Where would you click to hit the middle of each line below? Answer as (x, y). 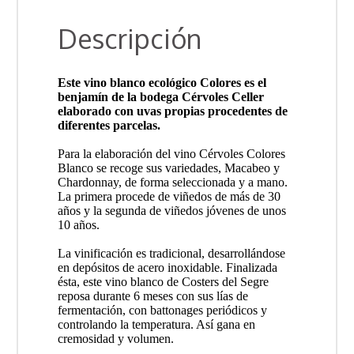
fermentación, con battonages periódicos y (162, 310)
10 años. (78, 224)
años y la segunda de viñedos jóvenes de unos (171, 210)
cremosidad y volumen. (115, 338)
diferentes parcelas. (109, 125)
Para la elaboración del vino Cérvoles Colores (171, 153)
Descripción (129, 38)
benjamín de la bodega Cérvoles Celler (160, 96)
